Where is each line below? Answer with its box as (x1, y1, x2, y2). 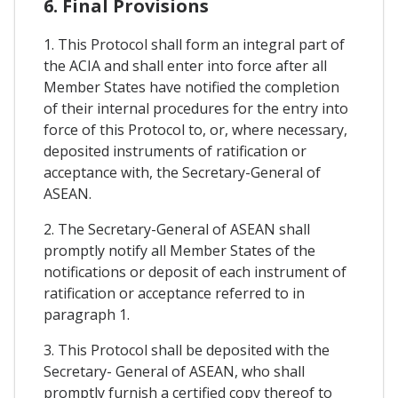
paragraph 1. (44, 304, 130, 324)
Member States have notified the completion (44, 76, 339, 97)
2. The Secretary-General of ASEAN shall (44, 219, 310, 239)
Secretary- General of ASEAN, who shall (44, 361, 305, 381)
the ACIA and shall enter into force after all (44, 55, 327, 76)
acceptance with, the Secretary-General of (44, 162, 321, 182)
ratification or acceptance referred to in (44, 283, 305, 303)
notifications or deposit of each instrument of (44, 261, 346, 282)
